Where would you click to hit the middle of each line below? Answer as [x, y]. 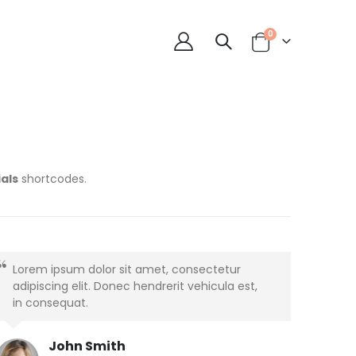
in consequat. [50, 302]
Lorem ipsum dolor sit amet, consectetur [127, 269]
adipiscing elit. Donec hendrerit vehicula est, [135, 286]
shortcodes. [52, 178]
